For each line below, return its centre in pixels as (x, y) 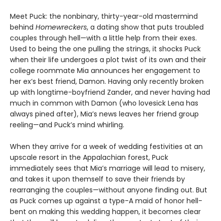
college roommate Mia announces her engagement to (105, 70)
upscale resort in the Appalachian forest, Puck (89, 157)
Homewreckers (61, 27)
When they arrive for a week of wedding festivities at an (106, 146)
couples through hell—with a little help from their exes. (103, 38)
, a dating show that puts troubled (145, 27)
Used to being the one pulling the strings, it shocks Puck (105, 49)
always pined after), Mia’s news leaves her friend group (104, 114)
